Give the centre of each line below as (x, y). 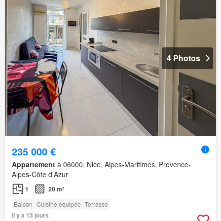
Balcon (23, 204)
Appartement (34, 164)
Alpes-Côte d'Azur (40, 174)
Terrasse (96, 204)
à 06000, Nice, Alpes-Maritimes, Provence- (123, 164)
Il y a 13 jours (30, 215)
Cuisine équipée (59, 204)
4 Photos (184, 58)
